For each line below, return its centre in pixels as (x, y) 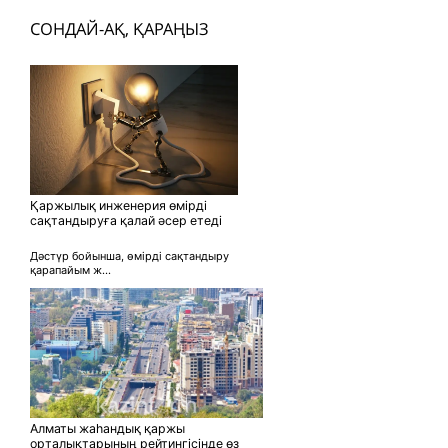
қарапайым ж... (70, 269)
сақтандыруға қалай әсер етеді (126, 220)
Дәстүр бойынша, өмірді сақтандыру (129, 255)
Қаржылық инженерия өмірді (118, 205)
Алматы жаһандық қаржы (107, 428)
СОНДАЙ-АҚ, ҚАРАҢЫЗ (119, 28)
